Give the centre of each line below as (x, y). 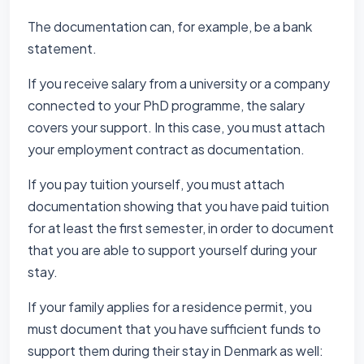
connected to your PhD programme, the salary (166, 105)
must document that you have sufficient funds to (174, 329)
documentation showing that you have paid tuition (178, 206)
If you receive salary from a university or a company (179, 83)
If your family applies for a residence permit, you (170, 307)
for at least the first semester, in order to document (181, 228)
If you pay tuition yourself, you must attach (156, 184)
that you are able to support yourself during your (172, 250)
